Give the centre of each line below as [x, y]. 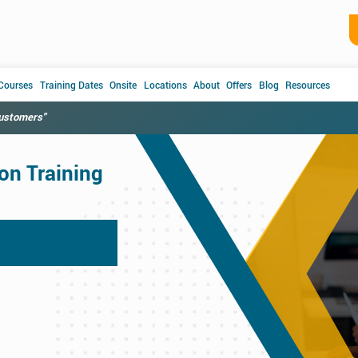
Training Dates [71, 85]
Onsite [123, 85]
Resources [308, 85]
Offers [239, 85]
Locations [165, 85]
